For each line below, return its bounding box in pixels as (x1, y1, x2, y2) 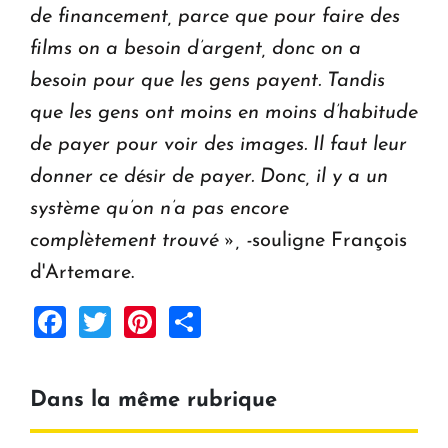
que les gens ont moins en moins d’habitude (30, 102, 418, 123)
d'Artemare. (30, 262, 134, 283)
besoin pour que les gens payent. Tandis (30, 70, 385, 91)
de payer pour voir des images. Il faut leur (30, 134, 407, 155)
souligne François (252, 230, 407, 251)
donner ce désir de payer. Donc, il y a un (30, 166, 388, 187)
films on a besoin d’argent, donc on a (30, 38, 361, 59)
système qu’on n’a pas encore (30, 198, 289, 219)
